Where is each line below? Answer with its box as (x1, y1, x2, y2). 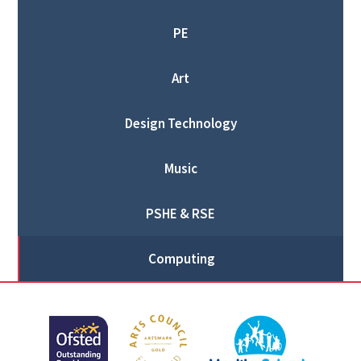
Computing (147, 250, 215, 268)
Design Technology (124, 114, 237, 133)
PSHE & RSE (146, 205, 215, 223)
